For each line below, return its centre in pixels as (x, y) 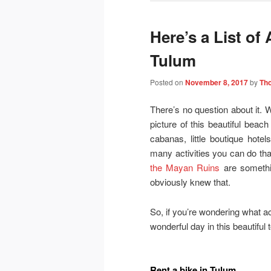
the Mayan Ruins (185, 168)
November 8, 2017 (217, 82)
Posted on (168, 82)
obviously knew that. (190, 182)
